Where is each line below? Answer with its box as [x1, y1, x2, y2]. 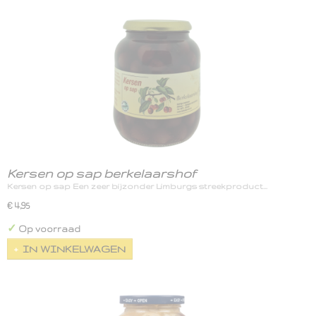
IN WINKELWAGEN [23, 243, 126, 255]
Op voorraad [16, 224, 80, 233]
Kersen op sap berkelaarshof [7, 166, 196, 180]
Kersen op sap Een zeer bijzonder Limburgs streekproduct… [7, 182, 267, 190]
